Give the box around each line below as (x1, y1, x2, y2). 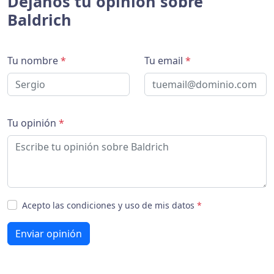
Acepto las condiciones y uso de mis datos (22, 199, 197, 211)
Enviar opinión (15, 226, 82, 240)
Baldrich (7, 9, 72, 30)
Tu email (144, 53, 185, 67)
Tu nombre (7, 53, 61, 67)
